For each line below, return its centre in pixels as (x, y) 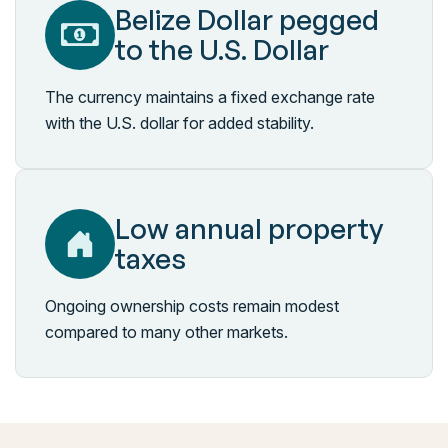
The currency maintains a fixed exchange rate (210, 97)
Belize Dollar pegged (247, 19)
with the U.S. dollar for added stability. (179, 123)
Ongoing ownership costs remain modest (192, 306)
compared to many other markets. (166, 332)
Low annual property (249, 228)
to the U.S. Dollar (222, 49)
